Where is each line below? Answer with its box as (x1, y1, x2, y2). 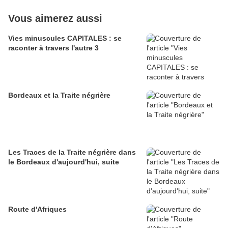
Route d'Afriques (8, 205, 67, 214)
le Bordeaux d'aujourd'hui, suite (8, 158, 119, 166)
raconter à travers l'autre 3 (8, 44, 99, 52)
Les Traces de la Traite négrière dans (8, 148, 136, 157)
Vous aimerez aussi (8, 13, 102, 24)
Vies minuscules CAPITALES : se (8, 34, 122, 43)
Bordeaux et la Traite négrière (8, 91, 110, 100)
